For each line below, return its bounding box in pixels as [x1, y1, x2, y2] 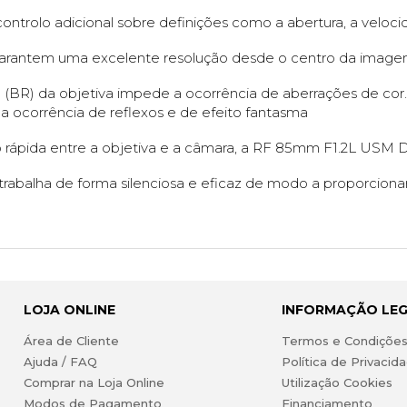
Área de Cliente [23, 333, 119, 349]
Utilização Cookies [282, 375, 393, 391]
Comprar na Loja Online [23, 375, 164, 391]
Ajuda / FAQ [23, 354, 97, 370]
